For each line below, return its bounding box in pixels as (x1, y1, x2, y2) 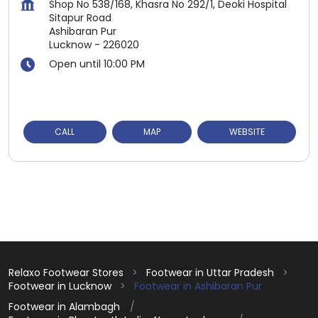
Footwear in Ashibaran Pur (134, 278, 262, 293)
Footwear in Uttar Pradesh (146, 265, 274, 280)
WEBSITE (229, 125, 265, 138)
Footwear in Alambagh (9, 299, 120, 314)
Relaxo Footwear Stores (9, 265, 126, 280)
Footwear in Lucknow (9, 278, 111, 293)
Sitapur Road (49, 10, 111, 25)
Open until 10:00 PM (49, 56, 145, 71)
